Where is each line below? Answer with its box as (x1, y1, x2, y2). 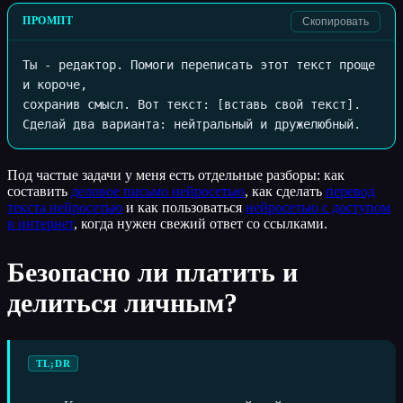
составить (7, 183, 71, 199)
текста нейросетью (7, 199, 122, 215)
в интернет (7, 215, 74, 231)
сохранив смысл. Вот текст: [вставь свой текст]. (22, 96, 361, 112)
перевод (326, 183, 375, 199)
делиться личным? (7, 287, 237, 318)
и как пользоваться (122, 199, 246, 215)
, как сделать (245, 183, 326, 199)
